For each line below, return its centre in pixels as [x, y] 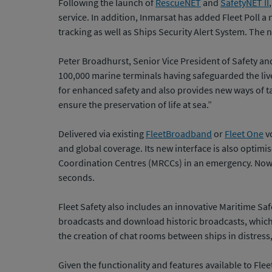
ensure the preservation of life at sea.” [135, 104]
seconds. [76, 177]
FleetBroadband [179, 134]
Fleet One [244, 134]
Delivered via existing [102, 134]
